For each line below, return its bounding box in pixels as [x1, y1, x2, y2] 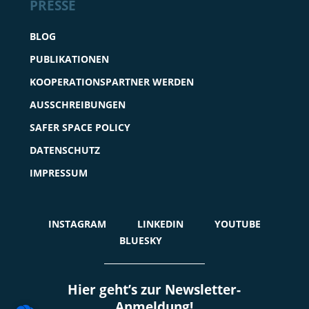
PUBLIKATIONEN [29, 52, 109, 66]
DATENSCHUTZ [29, 143, 100, 157]
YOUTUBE [214, 217, 261, 230]
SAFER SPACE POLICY [29, 120, 130, 134]
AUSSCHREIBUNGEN [29, 97, 126, 111]
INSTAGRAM [48, 217, 106, 230]
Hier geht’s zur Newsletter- [68, 280, 241, 299]
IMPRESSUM [29, 166, 88, 179]
